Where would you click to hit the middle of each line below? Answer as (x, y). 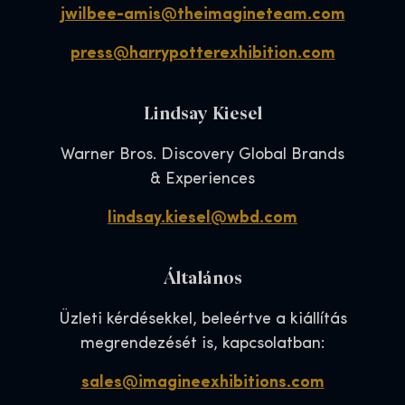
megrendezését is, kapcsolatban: (202, 344)
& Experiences (202, 180)
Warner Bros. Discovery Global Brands (202, 155)
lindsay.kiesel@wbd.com (202, 219)
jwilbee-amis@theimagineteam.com (202, 15)
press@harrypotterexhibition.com (202, 54)
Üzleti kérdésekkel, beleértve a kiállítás (202, 320)
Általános (202, 277)
